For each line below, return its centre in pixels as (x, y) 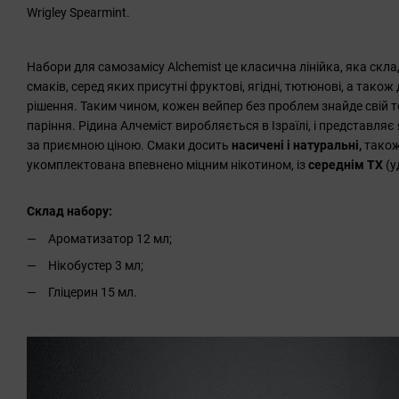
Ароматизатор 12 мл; (110, 238)
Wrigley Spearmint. (78, 12)
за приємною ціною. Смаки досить (129, 145)
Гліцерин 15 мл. (93, 293)
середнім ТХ (346, 164)
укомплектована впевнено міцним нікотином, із (167, 164)
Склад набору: (69, 212)
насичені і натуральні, (298, 145)
